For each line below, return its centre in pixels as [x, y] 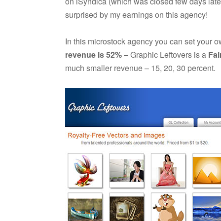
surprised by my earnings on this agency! [136, 14]
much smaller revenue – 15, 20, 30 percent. [140, 68]
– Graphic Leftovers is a [165, 54]
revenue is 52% [93, 54]
